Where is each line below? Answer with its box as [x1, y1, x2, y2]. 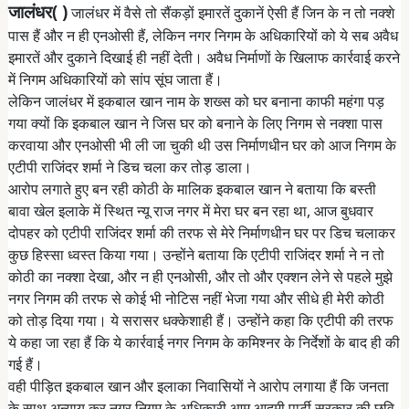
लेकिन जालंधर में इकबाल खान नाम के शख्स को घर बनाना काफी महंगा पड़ [7, 91, 384, 112]
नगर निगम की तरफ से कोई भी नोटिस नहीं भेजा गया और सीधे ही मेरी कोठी [7, 288, 384, 309]
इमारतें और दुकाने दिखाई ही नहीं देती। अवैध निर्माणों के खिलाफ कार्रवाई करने [7, 47, 400, 68]
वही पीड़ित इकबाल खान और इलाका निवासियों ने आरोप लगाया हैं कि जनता [7, 376, 389, 397]
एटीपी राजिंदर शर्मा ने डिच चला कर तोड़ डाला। [7, 157, 252, 178]
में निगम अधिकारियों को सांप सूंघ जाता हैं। [7, 69, 223, 90]
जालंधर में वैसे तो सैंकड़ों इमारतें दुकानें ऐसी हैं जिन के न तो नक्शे [70, 3, 394, 24]
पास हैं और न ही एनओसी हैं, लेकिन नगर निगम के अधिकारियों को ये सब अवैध [7, 26, 398, 47]
